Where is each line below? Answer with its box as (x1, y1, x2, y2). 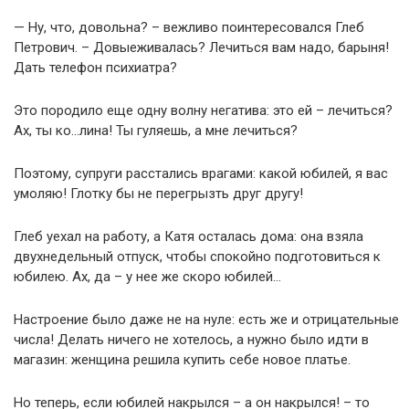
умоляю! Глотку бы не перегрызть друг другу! (14, 185, 303, 202)
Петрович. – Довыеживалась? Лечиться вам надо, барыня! (14, 39, 389, 56)
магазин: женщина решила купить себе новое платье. (14, 351, 351, 368)
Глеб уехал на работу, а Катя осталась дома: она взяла (14, 228, 363, 245)
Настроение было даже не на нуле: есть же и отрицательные (14, 311, 399, 328)
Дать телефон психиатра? (14, 59, 177, 76)
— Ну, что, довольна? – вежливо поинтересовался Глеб (14, 19, 364, 36)
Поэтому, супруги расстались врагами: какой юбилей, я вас (14, 165, 388, 182)
